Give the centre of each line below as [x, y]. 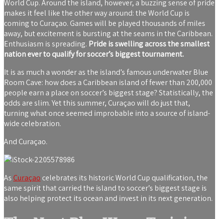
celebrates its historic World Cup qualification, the [124, 178]
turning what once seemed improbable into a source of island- [107, 113]
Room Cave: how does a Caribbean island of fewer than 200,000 [108, 83]
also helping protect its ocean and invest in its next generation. [108, 198]
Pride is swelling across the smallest [149, 44]
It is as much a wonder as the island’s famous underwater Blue [106, 72]
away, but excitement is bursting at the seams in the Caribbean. [108, 34]
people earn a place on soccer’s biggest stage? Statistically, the [109, 93]
